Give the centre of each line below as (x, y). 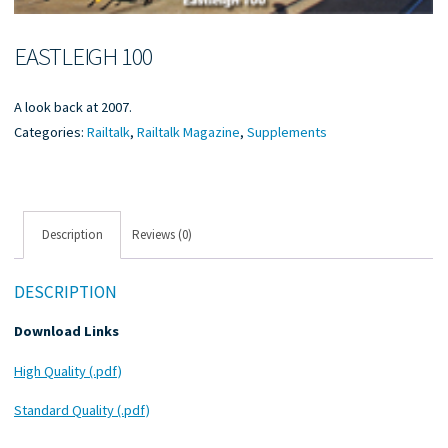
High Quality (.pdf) (68, 370)
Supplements (287, 131)
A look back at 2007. (73, 106)
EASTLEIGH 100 (84, 56)
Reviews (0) (162, 234)
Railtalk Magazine (189, 131)
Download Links (67, 331)
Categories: (51, 131)
